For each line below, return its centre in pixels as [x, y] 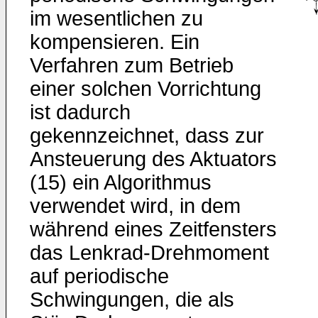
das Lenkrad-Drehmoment [149, 253]
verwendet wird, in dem [135, 206]
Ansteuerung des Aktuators [153, 159]
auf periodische [99, 276]
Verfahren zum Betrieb [132, 65]
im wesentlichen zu [116, 18]
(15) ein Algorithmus [121, 182]
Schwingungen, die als [132, 300]
